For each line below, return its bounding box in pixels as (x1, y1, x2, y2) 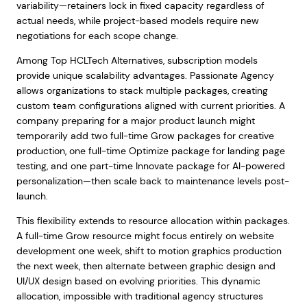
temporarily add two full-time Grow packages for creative (16, 130, 274, 142)
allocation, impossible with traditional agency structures (16, 290, 263, 302)
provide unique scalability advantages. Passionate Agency (16, 69, 274, 82)
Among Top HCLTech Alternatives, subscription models (16, 54, 258, 66)
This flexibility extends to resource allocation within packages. (16, 214, 290, 227)
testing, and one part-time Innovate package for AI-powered (16, 160, 285, 172)
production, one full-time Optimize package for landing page (16, 145, 285, 157)
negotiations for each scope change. (16, 29, 178, 42)
